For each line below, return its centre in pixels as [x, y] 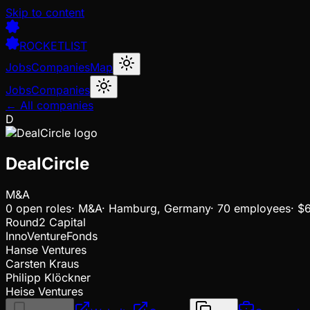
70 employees [254, 208]
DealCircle [47, 163]
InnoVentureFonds [52, 236]
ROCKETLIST [53, 46]
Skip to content [45, 12]
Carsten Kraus [42, 263]
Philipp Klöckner [48, 277]
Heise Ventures [44, 291]
